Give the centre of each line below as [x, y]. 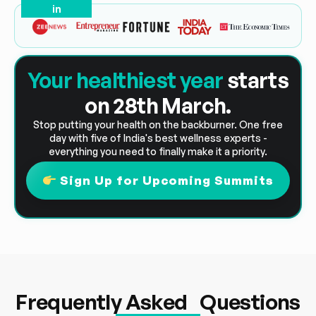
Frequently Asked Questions [158, 301]
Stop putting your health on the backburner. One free [158, 125]
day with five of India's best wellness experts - [158, 138]
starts [258, 80]
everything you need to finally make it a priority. [158, 152]
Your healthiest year [127, 80]
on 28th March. [158, 105]
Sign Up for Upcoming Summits [165, 181]
